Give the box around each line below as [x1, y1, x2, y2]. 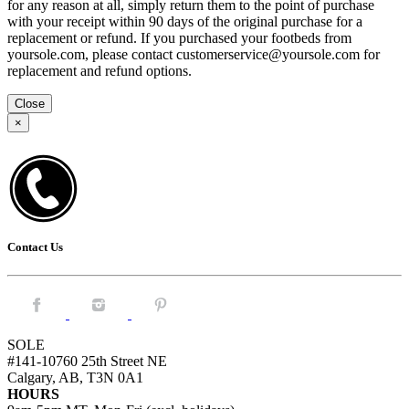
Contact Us [7, 240, 63, 255]
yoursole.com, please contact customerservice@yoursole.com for [7, 46, 380, 62]
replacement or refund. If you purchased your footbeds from [7, 29, 351, 46]
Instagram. [68, 290, 129, 307]
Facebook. [6, 290, 67, 307]
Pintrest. [131, 290, 177, 307]
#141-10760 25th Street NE [7, 353, 167, 370]
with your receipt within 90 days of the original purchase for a [7, 13, 362, 29]
